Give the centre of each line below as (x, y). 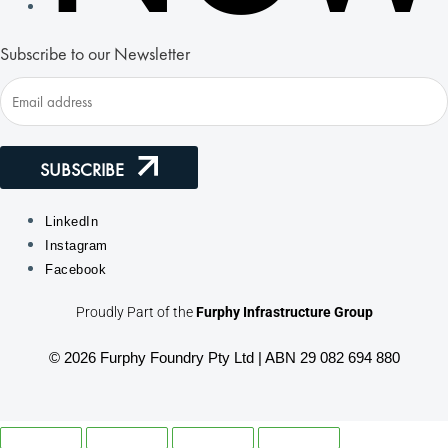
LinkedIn (71, 221)
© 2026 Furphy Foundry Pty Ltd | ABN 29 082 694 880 (224, 357)
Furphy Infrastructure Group (284, 312)
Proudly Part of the (135, 312)
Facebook (75, 269)
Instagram (76, 245)
